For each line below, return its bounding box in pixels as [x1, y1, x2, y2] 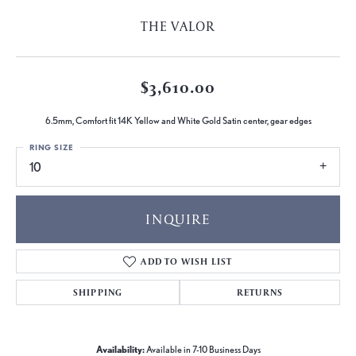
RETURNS [236, 285, 284, 298]
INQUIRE [145, 209, 211, 228]
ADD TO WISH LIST [141, 254, 233, 267]
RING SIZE [29, 142, 75, 153]
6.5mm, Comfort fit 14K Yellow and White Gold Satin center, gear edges [44, 115, 311, 127]
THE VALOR [140, 17, 216, 36]
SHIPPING [72, 285, 123, 298]
